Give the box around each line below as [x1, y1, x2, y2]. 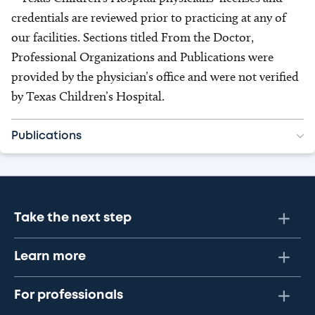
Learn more [14, 251, 86, 262]
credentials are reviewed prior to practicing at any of [11, 10, 286, 25]
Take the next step [14, 212, 131, 224]
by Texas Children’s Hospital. [11, 89, 165, 104]
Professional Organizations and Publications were [11, 49, 274, 65]
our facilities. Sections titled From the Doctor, [11, 30, 254, 45]
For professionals [14, 290, 123, 301]
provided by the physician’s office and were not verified [11, 69, 299, 84]
